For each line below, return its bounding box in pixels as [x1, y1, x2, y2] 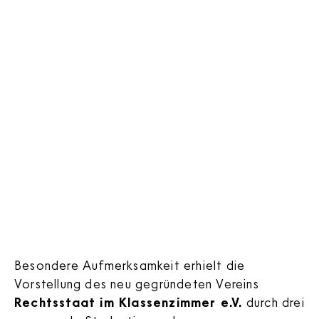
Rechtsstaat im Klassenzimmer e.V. [14, 293, 243, 310]
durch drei [242, 293, 305, 310]
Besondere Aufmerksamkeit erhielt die [14, 256, 246, 273]
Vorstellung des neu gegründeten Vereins [14, 275, 259, 291]
